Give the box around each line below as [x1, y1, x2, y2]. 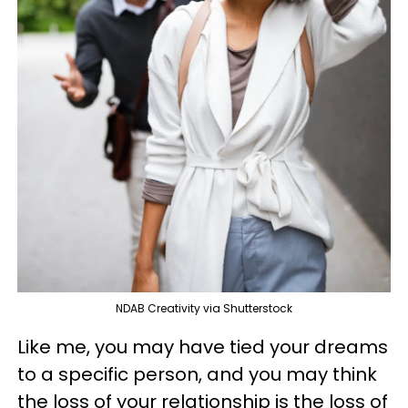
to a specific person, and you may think [17, 362, 377, 388]
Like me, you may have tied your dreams [17, 334, 388, 361]
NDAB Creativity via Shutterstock [116, 301, 292, 317]
